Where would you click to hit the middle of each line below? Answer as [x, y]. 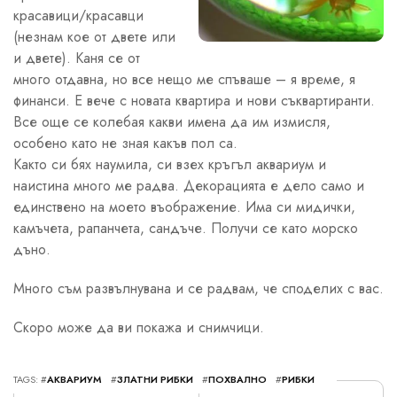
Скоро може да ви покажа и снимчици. [139, 327]
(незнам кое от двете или [94, 36]
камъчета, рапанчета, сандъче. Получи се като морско [186, 228]
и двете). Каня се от [77, 58]
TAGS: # [30, 379]
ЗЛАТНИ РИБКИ [155, 379]
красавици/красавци [78, 15]
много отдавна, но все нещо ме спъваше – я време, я [184, 79]
